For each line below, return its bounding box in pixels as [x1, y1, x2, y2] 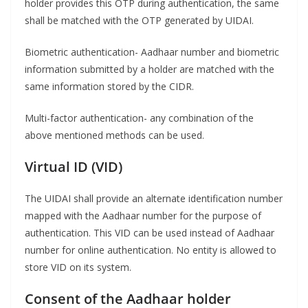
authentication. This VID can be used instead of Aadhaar [25, 226, 274, 240]
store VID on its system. [25, 261, 131, 274]
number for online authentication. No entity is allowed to [25, 243, 276, 257]
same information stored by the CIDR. [25, 80, 194, 93]
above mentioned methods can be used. [25, 129, 204, 142]
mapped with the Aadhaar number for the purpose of [25, 209, 261, 223]
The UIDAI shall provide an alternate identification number [25, 192, 283, 206]
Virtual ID [25, 157, 88, 177]
